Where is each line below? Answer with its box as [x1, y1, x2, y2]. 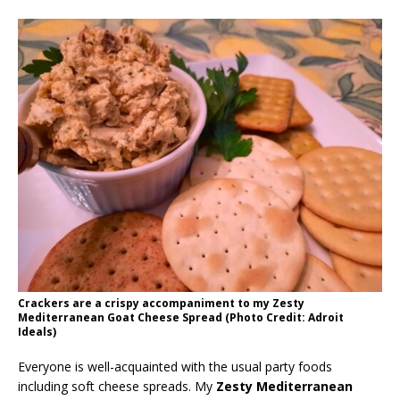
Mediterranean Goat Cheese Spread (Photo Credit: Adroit [18, 309, 344, 325]
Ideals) [18, 323, 56, 339]
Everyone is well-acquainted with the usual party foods [18, 357, 332, 375]
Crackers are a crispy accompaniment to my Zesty [18, 295, 304, 311]
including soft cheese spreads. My [18, 377, 216, 395]
